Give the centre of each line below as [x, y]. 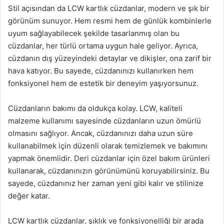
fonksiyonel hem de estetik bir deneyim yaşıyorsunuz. [103, 83]
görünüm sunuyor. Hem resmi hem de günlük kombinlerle [110, 20]
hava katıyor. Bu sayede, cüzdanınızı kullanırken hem [101, 70]
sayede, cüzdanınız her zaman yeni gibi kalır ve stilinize [106, 183]
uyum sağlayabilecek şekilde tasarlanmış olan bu [94, 33]
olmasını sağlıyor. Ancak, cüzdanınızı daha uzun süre [100, 133]
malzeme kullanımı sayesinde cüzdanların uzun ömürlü [104, 120]
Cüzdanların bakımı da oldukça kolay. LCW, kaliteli [95, 108]
